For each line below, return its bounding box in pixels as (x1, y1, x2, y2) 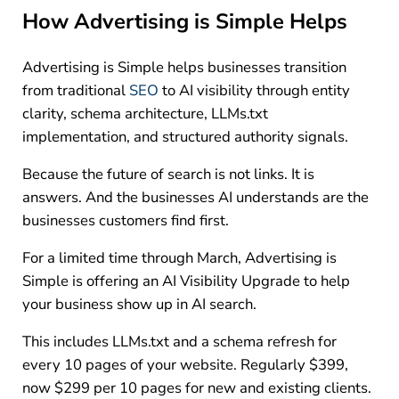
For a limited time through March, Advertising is (21, 247, 337, 268)
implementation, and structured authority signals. (21, 126, 348, 147)
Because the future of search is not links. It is (21, 163, 314, 184)
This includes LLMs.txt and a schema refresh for (21, 330, 337, 352)
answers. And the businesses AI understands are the (21, 186, 369, 208)
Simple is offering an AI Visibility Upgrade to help (21, 270, 350, 291)
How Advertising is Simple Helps (21, 7, 347, 37)
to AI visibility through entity (158, 79, 350, 101)
